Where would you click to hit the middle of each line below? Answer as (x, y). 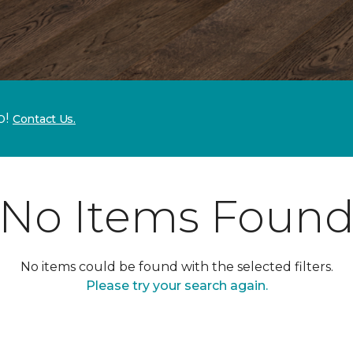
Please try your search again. (176, 286)
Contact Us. (44, 119)
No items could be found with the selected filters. (176, 267)
